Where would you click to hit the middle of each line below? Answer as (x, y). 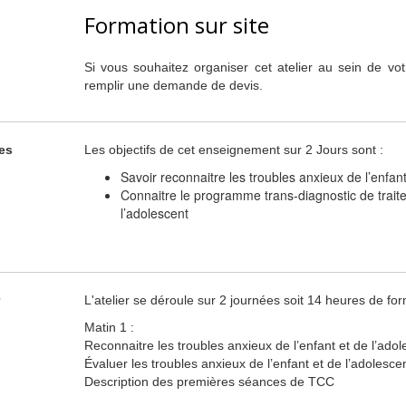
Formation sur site (176, 25)
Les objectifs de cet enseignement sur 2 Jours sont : (233, 150)
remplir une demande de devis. (173, 85)
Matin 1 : (109, 327)
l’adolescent (154, 213)
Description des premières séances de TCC (209, 382)
